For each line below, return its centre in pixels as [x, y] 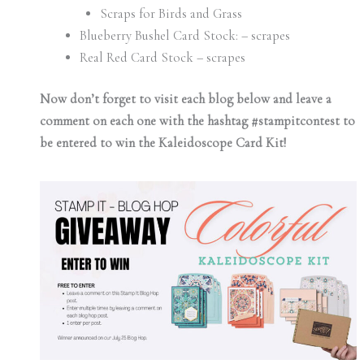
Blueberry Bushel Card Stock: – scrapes [185, 35]
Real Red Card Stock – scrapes [163, 57]
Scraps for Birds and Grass [171, 13]
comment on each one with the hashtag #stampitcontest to [197, 121]
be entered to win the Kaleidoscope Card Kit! [162, 143]
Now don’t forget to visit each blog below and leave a [185, 100]
